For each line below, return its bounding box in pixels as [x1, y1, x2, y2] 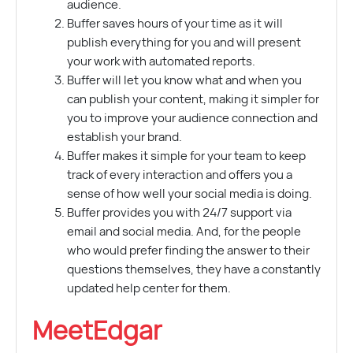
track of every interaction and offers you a [66, 169, 292, 181]
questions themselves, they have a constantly [66, 263, 321, 276]
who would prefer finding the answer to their [66, 244, 310, 257]
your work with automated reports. [66, 55, 255, 68]
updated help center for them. [66, 282, 231, 295]
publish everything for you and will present [66, 36, 301, 49]
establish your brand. [66, 131, 182, 143]
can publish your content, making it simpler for [66, 93, 319, 106]
